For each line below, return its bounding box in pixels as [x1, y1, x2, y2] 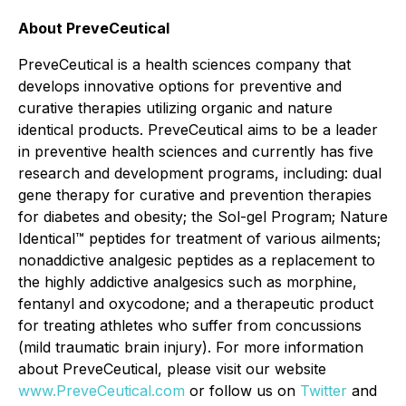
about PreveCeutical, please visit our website [18, 360, 326, 378]
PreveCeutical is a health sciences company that [18, 55, 351, 73]
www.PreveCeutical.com [18, 382, 185, 400]
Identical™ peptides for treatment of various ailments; [18, 229, 381, 247]
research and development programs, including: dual [18, 164, 382, 182]
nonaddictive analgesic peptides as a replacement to [18, 251, 375, 269]
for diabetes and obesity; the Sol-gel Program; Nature [18, 208, 388, 226]
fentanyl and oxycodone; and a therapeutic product [18, 295, 373, 313]
